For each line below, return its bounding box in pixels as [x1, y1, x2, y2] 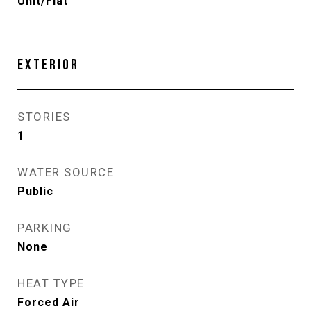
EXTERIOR [17, 56, 79, 74]
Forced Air [17, 296, 80, 309]
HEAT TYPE [17, 276, 85, 290]
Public [17, 185, 53, 198]
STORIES [17, 110, 71, 124]
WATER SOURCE [17, 165, 114, 179]
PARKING [17, 221, 72, 235]
